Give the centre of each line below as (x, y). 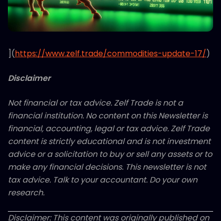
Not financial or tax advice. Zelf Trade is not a (95, 103)
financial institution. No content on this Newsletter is (108, 115)
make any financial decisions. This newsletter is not (107, 167)
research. (26, 192)
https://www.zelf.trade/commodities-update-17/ (110, 53)
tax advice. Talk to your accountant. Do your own (103, 180)
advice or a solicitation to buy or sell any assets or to (110, 154)
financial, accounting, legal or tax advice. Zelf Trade (109, 128)
